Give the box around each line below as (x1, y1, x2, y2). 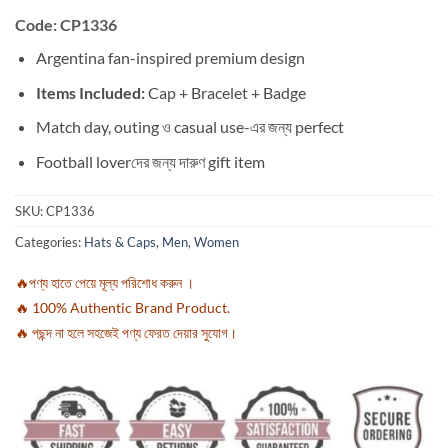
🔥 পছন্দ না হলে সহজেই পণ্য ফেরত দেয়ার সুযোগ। (15, 324, 237, 342)
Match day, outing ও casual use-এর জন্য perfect (35, 117, 344, 137)
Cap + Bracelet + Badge (144, 82, 306, 102)
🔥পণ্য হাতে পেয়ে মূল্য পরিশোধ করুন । (15, 274, 194, 292)
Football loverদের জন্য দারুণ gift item (35, 151, 265, 171)
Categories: (15, 233, 84, 250)
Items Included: (35, 82, 145, 102)
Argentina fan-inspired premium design (35, 47, 305, 67)
